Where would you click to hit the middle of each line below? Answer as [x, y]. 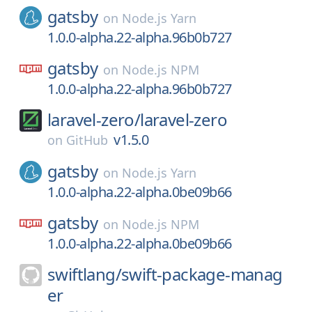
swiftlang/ [84, 274]
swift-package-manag [202, 274]
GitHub [87, 140]
